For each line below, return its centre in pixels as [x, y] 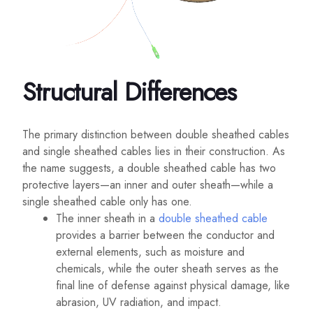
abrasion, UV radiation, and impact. [139, 303]
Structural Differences [130, 92]
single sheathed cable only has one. [107, 202]
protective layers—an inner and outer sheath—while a [148, 185]
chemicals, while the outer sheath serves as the [167, 269]
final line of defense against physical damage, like [173, 286]
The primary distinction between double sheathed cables [156, 135]
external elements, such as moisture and [150, 252]
